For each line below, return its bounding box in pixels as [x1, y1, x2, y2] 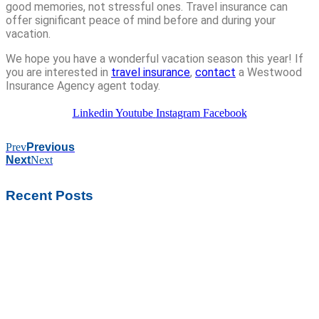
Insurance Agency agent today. [6, 79, 160, 93]
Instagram [155, 107, 200, 120]
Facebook [202, 107, 247, 120]
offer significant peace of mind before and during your [6, 14, 276, 28]
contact [195, 66, 236, 80]
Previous [26, 141, 75, 154]
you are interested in [6, 66, 111, 80]
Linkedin [72, 107, 113, 120]
